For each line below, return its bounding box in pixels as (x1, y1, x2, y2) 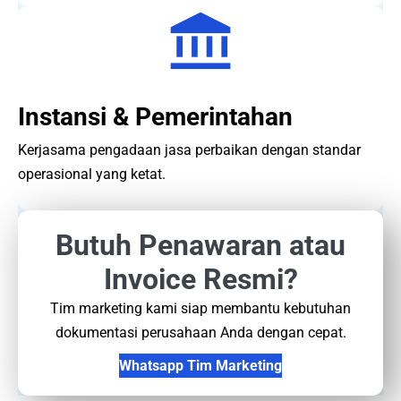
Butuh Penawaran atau (55, 227, 346, 262)
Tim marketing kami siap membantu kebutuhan (50, 299, 351, 317)
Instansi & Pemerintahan (18, 101, 293, 132)
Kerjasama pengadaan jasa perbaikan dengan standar (18, 141, 361, 158)
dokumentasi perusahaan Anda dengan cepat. (55, 323, 346, 341)
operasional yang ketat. (18, 165, 166, 183)
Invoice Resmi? (103, 261, 298, 296)
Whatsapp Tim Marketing (119, 357, 282, 375)
